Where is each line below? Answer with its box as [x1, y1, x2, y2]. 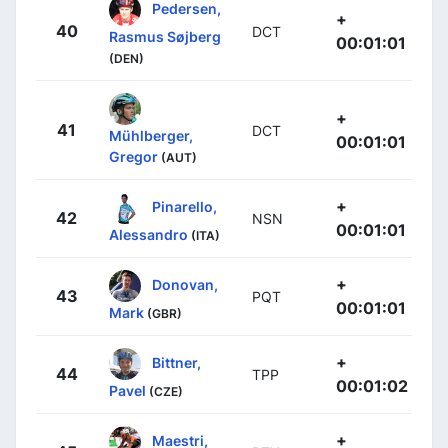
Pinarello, [152, 197, 217, 215]
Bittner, [152, 353, 201, 371]
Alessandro [109, 226, 188, 244]
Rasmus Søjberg [109, 28, 221, 46]
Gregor [109, 148, 158, 166]
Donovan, [152, 275, 218, 293]
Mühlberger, [109, 127, 193, 145]
